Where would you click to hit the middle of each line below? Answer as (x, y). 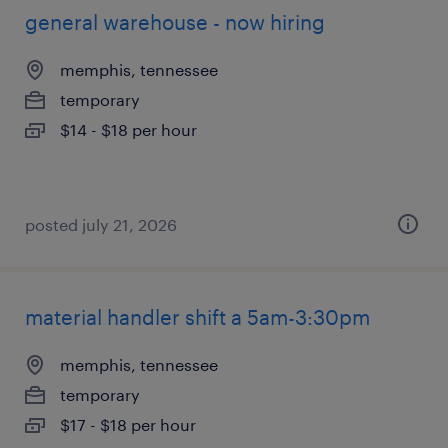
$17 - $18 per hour (128, 424)
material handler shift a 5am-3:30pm (197, 317)
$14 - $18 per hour (128, 129)
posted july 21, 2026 (101, 224)
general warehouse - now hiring (175, 22)
